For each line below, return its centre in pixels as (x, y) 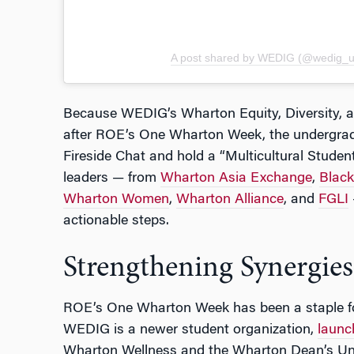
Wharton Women (116, 200)
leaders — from (111, 179)
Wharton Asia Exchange (236, 179)
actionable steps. (116, 222)
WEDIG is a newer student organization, (190, 331)
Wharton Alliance (230, 200)
